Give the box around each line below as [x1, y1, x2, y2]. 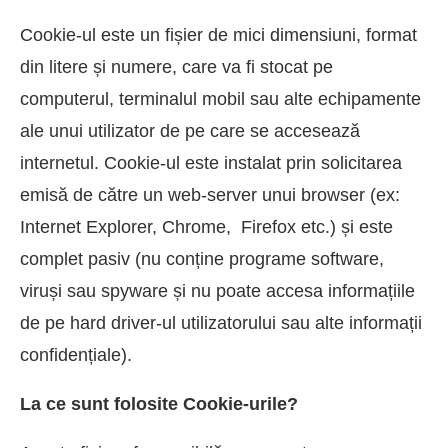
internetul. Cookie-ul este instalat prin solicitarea [20, 153, 402, 174]
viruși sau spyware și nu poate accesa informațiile [20, 281, 415, 302]
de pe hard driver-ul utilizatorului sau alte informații [20, 313, 422, 334]
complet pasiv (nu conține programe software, [20, 249, 384, 270]
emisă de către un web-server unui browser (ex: [20, 185, 400, 206]
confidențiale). [20, 345, 132, 366]
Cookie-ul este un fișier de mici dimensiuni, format [20, 25, 417, 46]
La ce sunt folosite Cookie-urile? [20, 394, 298, 415]
